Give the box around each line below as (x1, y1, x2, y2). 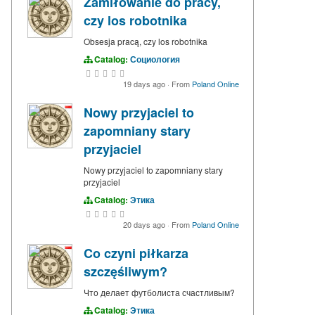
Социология (130, 53, 180, 66)
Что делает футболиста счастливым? (84, 286, 235, 299)
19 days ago (123, 78, 167, 90)
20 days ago (123, 219, 167, 231)
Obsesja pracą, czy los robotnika (84, 35, 207, 48)
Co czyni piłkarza (84, 244, 188, 263)
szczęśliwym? (84, 262, 167, 281)
